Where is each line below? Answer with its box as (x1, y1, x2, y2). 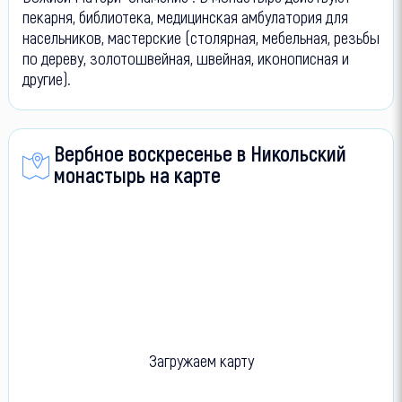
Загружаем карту (148, 349, 254, 371)
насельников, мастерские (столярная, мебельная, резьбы (22, 26, 380, 48)
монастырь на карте (53, 161, 221, 188)
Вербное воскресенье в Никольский (53, 139, 346, 166)
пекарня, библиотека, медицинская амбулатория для (22, 5, 348, 27)
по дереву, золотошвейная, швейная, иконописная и (22, 47, 349, 68)
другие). (22, 67, 71, 89)
